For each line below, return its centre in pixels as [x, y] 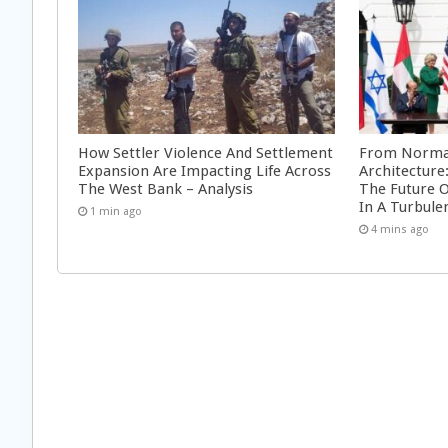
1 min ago [116, 211]
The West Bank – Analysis [165, 188]
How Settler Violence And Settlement [205, 152]
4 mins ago [400, 229]
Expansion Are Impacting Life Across [204, 170]
